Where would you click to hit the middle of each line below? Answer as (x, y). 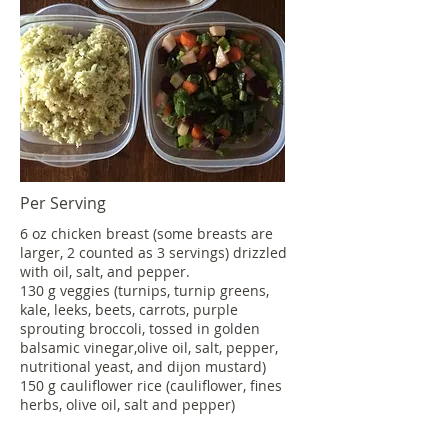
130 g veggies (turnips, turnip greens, (144, 290)
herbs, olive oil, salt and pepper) (129, 404)
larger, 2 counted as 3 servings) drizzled (153, 252)
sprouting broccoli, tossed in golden (140, 328)
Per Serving (63, 203)
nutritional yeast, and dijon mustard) (145, 366)
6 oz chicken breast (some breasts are (146, 233)
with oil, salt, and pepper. (105, 271)
